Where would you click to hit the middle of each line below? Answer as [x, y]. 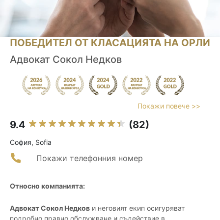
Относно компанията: [47, 186]
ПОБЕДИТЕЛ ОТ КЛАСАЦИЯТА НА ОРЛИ [110, 43]
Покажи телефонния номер [90, 158]
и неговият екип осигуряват [137, 208]
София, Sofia [31, 142]
